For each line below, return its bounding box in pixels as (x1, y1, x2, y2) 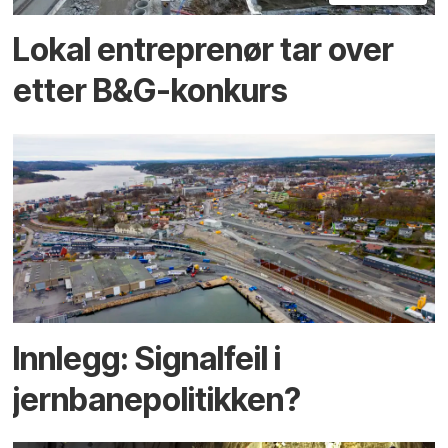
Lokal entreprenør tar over (13, 30, 395, 70)
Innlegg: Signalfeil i (13, 338, 282, 378)
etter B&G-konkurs (13, 71, 289, 111)
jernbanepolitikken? (13, 379, 302, 419)
